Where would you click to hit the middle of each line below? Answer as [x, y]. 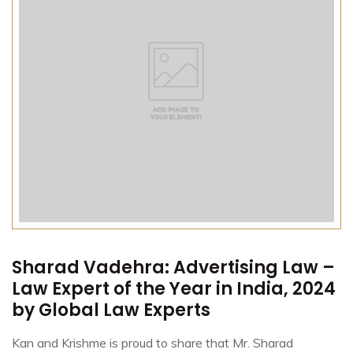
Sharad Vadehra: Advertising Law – [173, 267]
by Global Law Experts [111, 310]
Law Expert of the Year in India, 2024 [174, 288]
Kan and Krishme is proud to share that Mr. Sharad [152, 342]
